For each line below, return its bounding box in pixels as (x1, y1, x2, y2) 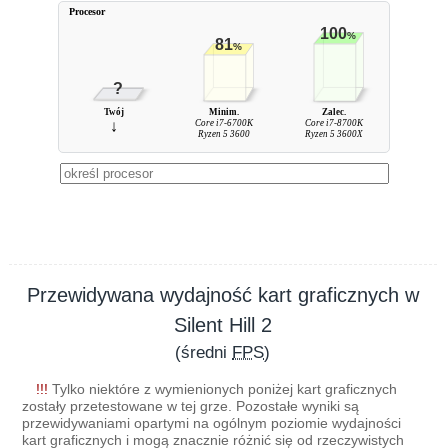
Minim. (209, 107, 239, 117)
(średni (175, 343, 233, 362)
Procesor (69, 6, 105, 17)
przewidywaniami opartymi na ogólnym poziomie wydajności (22, 415, 401, 431)
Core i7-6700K (195, 118, 253, 128)
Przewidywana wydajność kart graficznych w (26, 284, 419, 306)
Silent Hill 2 (173, 314, 272, 336)
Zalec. (322, 107, 346, 117)
